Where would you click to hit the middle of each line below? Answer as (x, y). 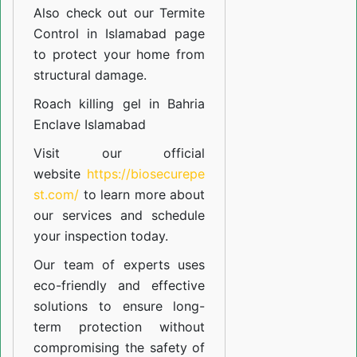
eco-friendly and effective (120, 286)
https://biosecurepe (146, 174)
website (61, 174)
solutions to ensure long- (120, 306)
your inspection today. (101, 236)
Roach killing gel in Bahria (120, 104)
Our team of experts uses (120, 265)
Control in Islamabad (100, 34)
